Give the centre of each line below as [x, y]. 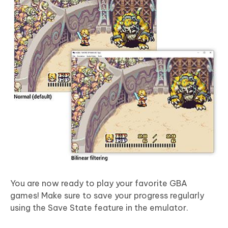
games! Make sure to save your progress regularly [107, 196]
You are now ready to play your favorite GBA [99, 183]
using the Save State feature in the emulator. [99, 208]
